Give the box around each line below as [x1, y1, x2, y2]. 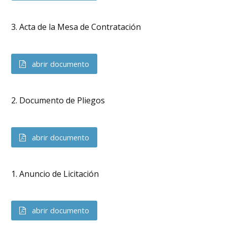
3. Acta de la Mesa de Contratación [11, 21, 141, 32]
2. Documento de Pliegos [11, 94, 105, 106]
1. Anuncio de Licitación [11, 168, 99, 179]
